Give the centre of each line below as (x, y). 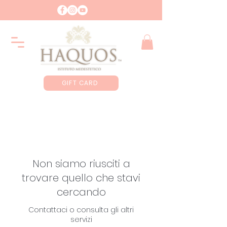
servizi (81, 219)
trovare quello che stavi (81, 178)
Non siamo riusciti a (81, 164)
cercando (81, 192)
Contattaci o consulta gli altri (81, 210)
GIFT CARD (80, 83)
